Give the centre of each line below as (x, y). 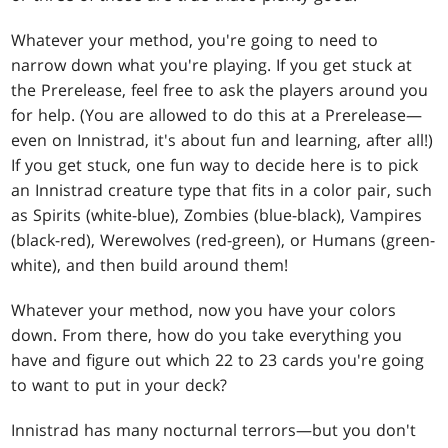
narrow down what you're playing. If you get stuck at (212, 64)
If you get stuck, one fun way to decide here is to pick (215, 164)
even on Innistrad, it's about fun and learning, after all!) (222, 139)
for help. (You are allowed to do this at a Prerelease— (217, 114)
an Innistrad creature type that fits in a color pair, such (222, 189)
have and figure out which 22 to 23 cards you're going (218, 359)
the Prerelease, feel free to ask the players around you (220, 89)
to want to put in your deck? (119, 384)
